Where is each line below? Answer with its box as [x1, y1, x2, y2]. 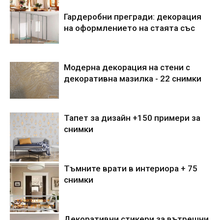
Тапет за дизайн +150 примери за [64, 113, 200, 123]
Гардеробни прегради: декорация [64, 12, 201, 22]
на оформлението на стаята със [64, 23, 195, 33]
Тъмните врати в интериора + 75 [64, 164, 197, 173]
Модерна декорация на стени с [64, 62, 190, 72]
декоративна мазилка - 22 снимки [64, 74, 201, 83]
